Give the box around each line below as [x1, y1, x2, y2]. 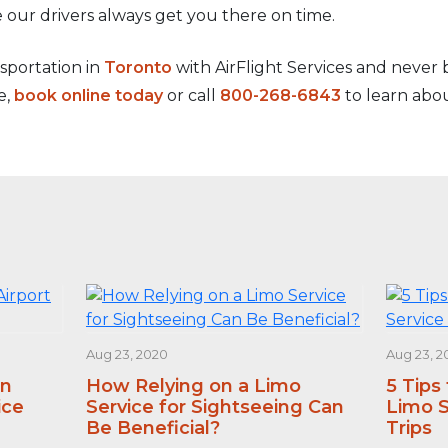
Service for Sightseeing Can [85, 396, 344, 418]
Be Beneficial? [85, 417, 220, 439]
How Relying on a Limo [85, 375, 301, 397]
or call [163, 86, 220, 105]
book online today [14, 86, 163, 105]
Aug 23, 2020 [85, 346, 168, 362]
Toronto [104, 58, 172, 77]
